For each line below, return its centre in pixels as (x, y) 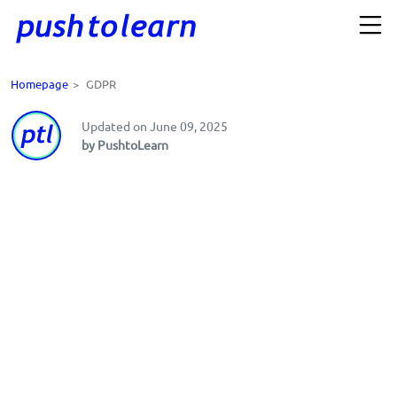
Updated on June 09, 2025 (155, 126)
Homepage (39, 84)
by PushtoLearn (125, 145)
